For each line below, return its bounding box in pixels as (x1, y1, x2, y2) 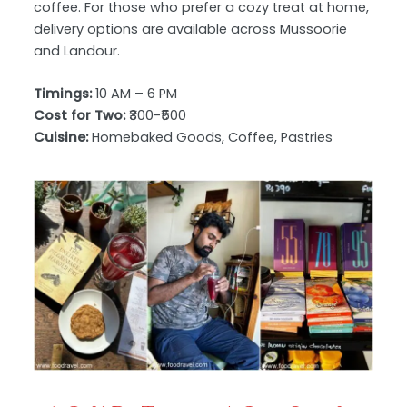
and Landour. (34, 41, 121, 60)
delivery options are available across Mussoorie (34, 19, 348, 38)
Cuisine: (34, 128, 89, 147)
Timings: (34, 84, 93, 104)
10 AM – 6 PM (92, 84, 178, 104)
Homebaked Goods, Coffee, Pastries (88, 128, 333, 147)
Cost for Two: (34, 106, 126, 125)
